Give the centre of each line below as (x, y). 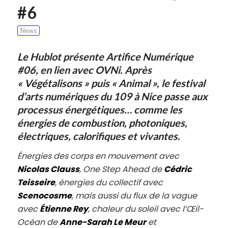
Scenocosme (44, 195)
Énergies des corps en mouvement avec (98, 156)
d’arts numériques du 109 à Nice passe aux (112, 96)
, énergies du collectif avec (109, 182)
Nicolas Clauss (48, 169)
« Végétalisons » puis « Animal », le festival (111, 83)
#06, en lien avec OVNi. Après (84, 70)
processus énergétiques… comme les (99, 110)
